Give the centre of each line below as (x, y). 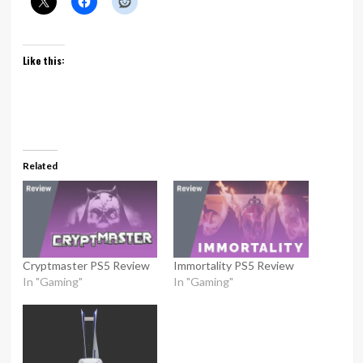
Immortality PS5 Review (234, 266)
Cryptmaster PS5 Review (86, 266)
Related (40, 165)
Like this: (43, 60)
